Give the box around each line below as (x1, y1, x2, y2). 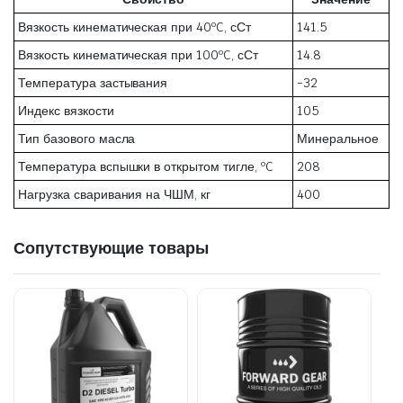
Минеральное (297, 130, 379, 147)
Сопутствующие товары (13, 237, 209, 258)
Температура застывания (18, 74, 168, 91)
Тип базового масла (18, 130, 136, 147)
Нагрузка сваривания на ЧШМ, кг (18, 185, 211, 202)
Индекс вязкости (18, 102, 114, 119)
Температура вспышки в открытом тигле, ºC (18, 157, 273, 175)
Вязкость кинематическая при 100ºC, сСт (18, 46, 258, 63)
